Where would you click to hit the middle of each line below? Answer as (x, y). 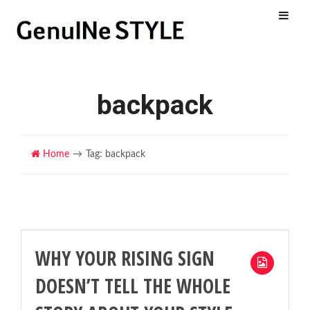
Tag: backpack (116, 154)
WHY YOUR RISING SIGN (125, 258)
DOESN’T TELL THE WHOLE (133, 286)
